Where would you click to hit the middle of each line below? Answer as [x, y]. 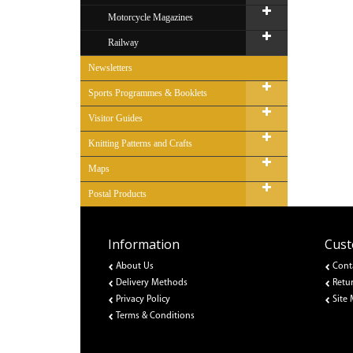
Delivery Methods [152, 283]
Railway [123, 43]
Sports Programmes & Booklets [148, 93]
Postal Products [117, 194]
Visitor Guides [115, 118]
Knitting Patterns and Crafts [140, 143]
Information [144, 244]
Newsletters [110, 68]
